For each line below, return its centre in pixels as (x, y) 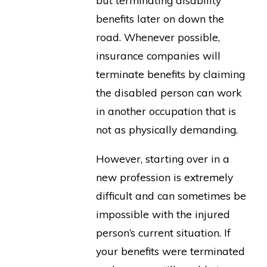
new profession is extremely (165, 177)
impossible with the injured (163, 214)
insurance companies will (159, 56)
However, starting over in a (163, 158)
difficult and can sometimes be (171, 195)
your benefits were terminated (171, 251)
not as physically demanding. (167, 130)
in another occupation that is (166, 111)
